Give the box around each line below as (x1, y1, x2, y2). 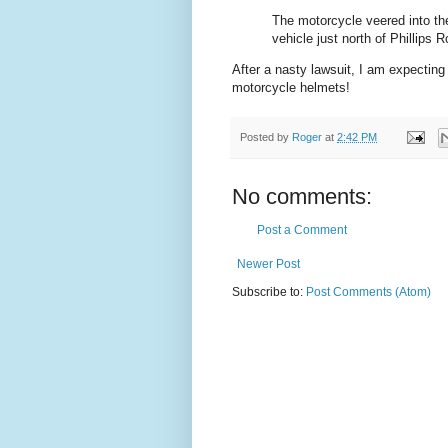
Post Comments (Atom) (306, 284, 431, 299)
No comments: (232, 183, 372, 209)
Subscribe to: (232, 284, 306, 299)
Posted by (240, 130, 292, 143)
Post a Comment (257, 222, 347, 237)
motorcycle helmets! (232, 80, 350, 96)
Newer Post (237, 256, 300, 271)
